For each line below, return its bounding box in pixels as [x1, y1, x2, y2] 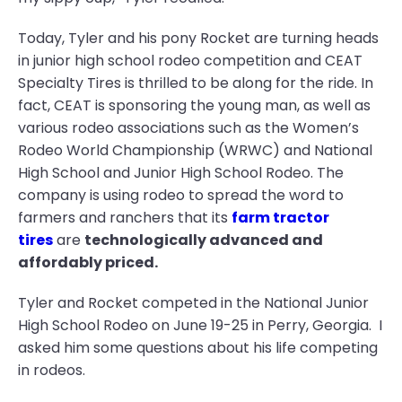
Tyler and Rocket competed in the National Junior [18, 293, 369, 313]
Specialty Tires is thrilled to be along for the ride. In [18, 73, 373, 93]
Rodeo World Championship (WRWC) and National [18, 140, 372, 161]
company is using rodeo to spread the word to [18, 185, 344, 205]
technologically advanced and [84, 230, 323, 250]
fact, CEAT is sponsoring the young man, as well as [18, 95, 371, 116]
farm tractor [232, 207, 329, 228]
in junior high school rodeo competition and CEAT [18, 50, 363, 71]
